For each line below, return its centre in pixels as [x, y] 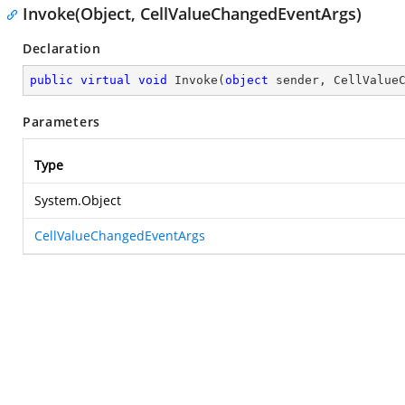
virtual [106, 80]
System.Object [78, 200]
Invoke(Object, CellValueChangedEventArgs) [192, 14]
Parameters [61, 122]
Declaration [62, 48]
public [52, 80]
